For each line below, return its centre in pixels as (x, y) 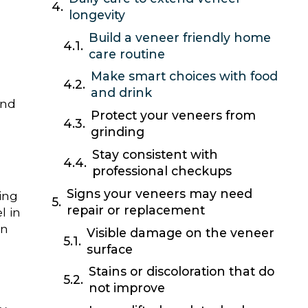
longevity (97, 14)
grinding (118, 132)
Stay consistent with (155, 154)
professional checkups (162, 170)
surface (110, 249)
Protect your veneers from (174, 115)
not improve (127, 288)
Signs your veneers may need (159, 193)
